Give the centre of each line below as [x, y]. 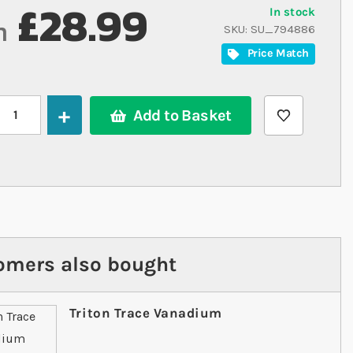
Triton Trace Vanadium [145, 313]
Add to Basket [182, 116]
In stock [292, 12]
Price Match [276, 54]
